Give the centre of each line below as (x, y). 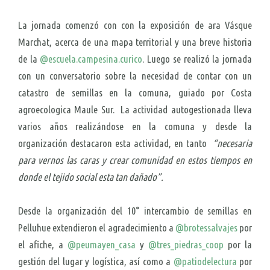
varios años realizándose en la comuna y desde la (135, 126)
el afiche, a (43, 244)
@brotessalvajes (206, 227)
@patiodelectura (205, 261)
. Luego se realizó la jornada (197, 58)
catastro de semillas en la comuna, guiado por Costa (135, 92)
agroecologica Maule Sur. (70, 109)
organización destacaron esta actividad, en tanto (115, 143)
